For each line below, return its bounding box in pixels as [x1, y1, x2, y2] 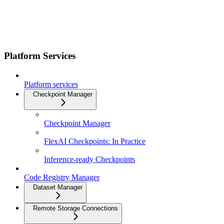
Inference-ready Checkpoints [44, 155, 135, 163]
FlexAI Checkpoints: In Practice [44, 137, 145, 145]
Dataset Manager [33, 183, 82, 191]
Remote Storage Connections [33, 204, 118, 212]
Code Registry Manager [24, 173, 99, 181]
